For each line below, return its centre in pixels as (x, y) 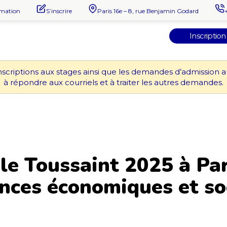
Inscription (208, 36)
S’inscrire (59, 11)
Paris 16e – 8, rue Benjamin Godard (148, 11)
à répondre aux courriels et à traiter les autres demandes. (113, 82)
